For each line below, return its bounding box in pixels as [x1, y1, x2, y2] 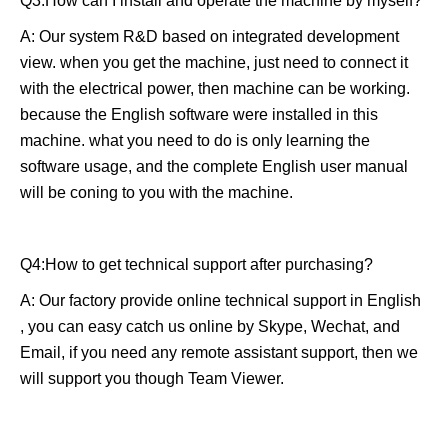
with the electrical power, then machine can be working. [20, 79, 410, 97]
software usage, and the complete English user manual [20, 157, 408, 175]
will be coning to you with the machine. [20, 183, 293, 201]
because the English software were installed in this [20, 105, 378, 123]
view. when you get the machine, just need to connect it [20, 53, 408, 71]
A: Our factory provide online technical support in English [20, 291, 421, 309]
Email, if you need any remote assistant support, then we [20, 343, 418, 361]
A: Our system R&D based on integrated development [20, 27, 399, 45]
